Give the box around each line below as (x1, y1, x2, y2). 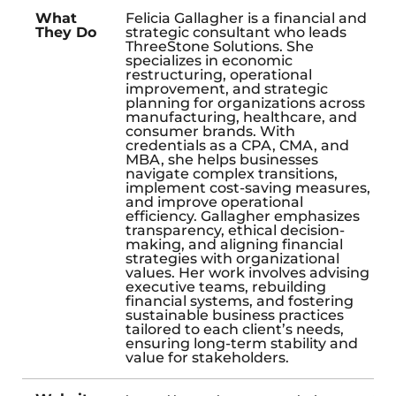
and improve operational (126, 193, 303, 210)
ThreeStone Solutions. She (126, 37, 314, 55)
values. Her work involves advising (126, 263, 369, 281)
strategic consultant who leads (126, 23, 346, 41)
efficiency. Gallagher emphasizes (126, 207, 360, 225)
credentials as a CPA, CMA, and (126, 136, 349, 154)
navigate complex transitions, (126, 164, 338, 182)
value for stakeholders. (126, 348, 289, 366)
